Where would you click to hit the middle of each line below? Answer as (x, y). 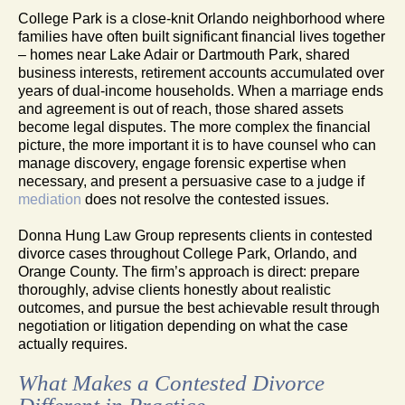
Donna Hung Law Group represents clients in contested (195, 235)
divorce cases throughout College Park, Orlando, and (188, 253)
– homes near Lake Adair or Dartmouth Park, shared (184, 54)
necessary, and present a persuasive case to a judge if (191, 181)
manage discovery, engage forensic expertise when (182, 163)
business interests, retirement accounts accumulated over (201, 72)
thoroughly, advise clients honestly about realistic (174, 289)
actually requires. (73, 344)
